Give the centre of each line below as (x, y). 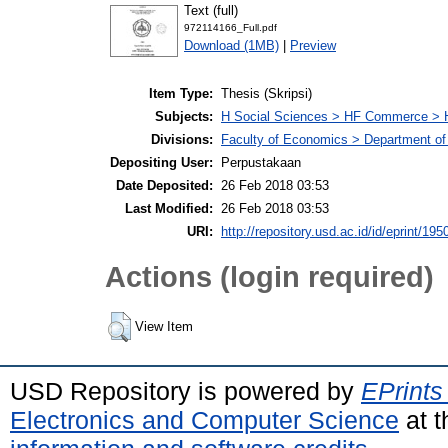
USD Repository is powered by (185, 391)
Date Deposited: (164, 186)
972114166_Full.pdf (230, 27)
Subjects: (184, 117)
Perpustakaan (261, 163)
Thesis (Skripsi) (266, 94)
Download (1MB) (231, 45)
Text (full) (211, 10)
